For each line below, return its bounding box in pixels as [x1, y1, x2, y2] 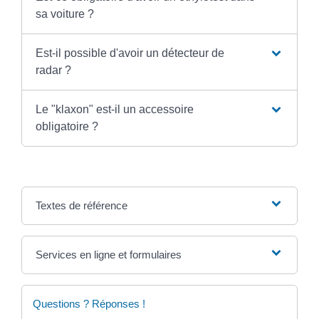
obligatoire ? [35, 120, 98, 132]
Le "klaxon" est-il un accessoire [35, 103, 194, 115]
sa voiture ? [35, 7, 94, 20]
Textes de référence [35, 199, 127, 211]
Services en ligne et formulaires [35, 248, 182, 261]
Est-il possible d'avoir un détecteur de [35, 46, 224, 59]
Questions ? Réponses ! [33, 297, 145, 310]
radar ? [35, 63, 71, 76]
